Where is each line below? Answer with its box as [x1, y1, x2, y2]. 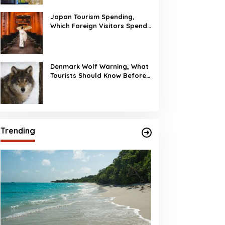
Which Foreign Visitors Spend [50, 22, 147, 30]
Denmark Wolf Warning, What [50, 62, 149, 70]
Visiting [50, 80, 74, 88]
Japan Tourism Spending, [50, 13, 135, 21]
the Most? [50, 31, 83, 39]
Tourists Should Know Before [50, 71, 146, 79]
